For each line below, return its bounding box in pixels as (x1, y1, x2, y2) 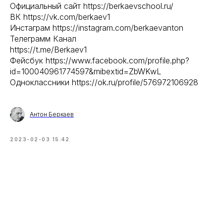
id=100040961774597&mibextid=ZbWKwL (10, 66, 161, 76)
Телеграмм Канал (10, 33, 76, 44)
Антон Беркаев (30, 110, 74, 118)
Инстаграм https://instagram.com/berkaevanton (10, 22, 183, 33)
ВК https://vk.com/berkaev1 (10, 11, 110, 22)
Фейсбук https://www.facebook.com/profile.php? (10, 55, 189, 65)
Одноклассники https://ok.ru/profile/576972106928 (10, 77, 198, 87)
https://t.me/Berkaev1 (10, 44, 87, 55)
